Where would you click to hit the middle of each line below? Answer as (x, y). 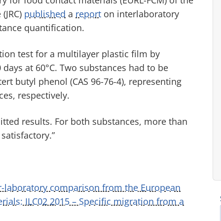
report (88, 14)
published (45, 14)
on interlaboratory (140, 14)
